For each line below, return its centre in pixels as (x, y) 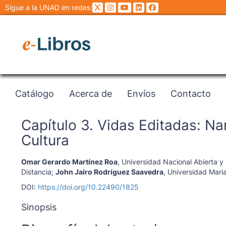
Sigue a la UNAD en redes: (49, 7)
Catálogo (35, 93)
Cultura (45, 140)
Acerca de (91, 93)
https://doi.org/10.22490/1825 (88, 187)
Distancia (36, 172)
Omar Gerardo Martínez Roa (69, 162)
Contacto (191, 93)
